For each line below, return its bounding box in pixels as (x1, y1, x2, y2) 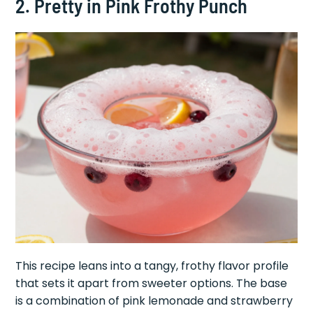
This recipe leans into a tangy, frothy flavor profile (15, 258, 289, 275)
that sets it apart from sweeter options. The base (15, 275, 288, 292)
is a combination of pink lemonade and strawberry (15, 293, 293, 310)
